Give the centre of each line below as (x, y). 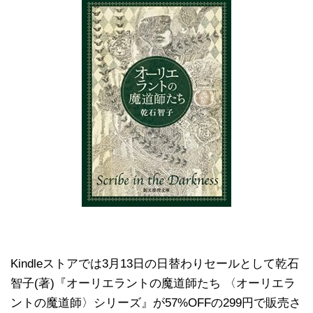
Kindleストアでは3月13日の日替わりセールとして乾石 (155, 264)
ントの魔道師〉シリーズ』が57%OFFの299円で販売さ (156, 303)
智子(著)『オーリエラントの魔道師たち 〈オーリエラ (153, 284)
